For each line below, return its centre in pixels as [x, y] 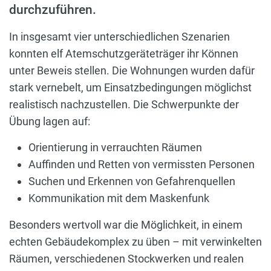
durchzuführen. [53, 10]
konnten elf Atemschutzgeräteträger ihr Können [124, 54]
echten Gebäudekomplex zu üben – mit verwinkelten [135, 242]
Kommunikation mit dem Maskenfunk [119, 198]
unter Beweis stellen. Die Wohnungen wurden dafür [132, 71]
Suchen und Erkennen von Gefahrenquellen [132, 181]
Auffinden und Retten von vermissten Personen [142, 165]
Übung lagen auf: [50, 122]
